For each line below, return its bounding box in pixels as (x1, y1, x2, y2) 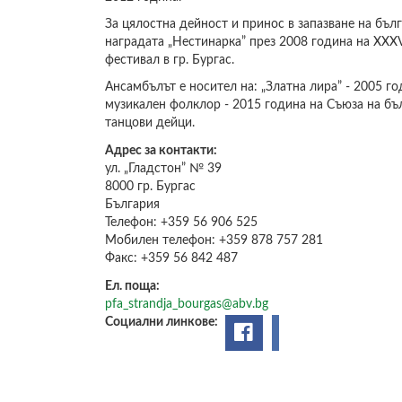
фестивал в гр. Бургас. (105, 54, 234, 66)
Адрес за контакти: (105, 144, 220, 158)
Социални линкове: (105, 316, 221, 329)
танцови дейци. (105, 117, 195, 129)
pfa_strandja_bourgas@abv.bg (105, 298, 268, 311)
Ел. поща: (105, 280, 162, 293)
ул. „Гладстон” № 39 (105, 162, 222, 176)
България (105, 198, 160, 212)
